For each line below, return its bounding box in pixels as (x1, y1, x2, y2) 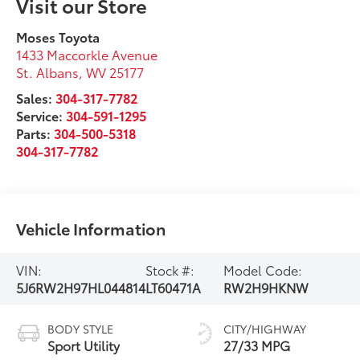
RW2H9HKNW (223, 277, 309, 297)
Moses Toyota (16, 27, 100, 46)
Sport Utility (47, 335, 121, 354)
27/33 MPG (223, 335, 290, 354)
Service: (16, 105, 67, 125)
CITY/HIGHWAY (223, 320, 306, 337)
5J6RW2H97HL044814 (16, 277, 146, 297)
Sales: (16, 88, 56, 107)
